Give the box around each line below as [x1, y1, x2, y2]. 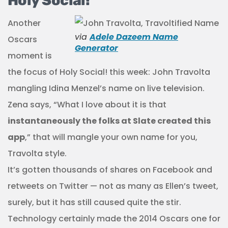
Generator [75, 42, 118, 54]
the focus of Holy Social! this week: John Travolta [8, 66, 210, 78]
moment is [8, 49, 52, 62]
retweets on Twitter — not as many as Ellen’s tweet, [8, 180, 218, 192]
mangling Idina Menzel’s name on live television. [8, 82, 205, 94]
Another [8, 17, 41, 29]
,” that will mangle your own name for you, [25, 131, 197, 143]
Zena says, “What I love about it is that [8, 98, 166, 110]
